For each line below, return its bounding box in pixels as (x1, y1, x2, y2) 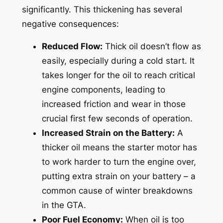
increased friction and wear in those (41, 99, 186, 110)
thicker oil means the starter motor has (41, 142, 197, 153)
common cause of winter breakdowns (41, 186, 193, 196)
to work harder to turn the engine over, (41, 157, 196, 167)
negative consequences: (21, 18, 119, 29)
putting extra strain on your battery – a (41, 171, 196, 182)
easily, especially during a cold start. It (41, 56, 195, 66)
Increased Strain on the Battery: (41, 128, 175, 138)
